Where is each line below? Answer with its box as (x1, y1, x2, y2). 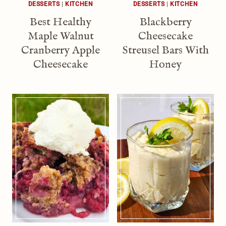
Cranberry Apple (21, 43, 100, 58)
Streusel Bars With (122, 43, 209, 58)
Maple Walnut (27, 29, 94, 43)
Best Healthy (30, 15, 91, 29)
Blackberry (139, 15, 192, 29)
